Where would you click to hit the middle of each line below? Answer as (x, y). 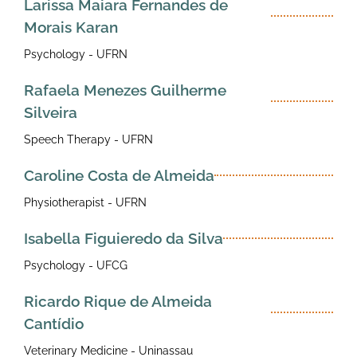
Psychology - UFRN (76, 54)
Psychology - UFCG (76, 265)
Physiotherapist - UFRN (85, 202)
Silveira (51, 112)
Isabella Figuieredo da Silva (124, 238)
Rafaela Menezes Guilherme (125, 90)
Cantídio (54, 323)
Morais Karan (71, 27)
